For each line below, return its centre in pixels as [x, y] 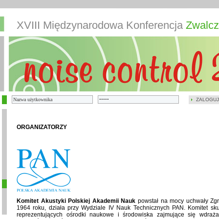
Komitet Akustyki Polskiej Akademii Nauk [76, 201]
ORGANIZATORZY [42, 127]
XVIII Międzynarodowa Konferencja [101, 25]
